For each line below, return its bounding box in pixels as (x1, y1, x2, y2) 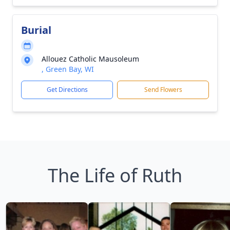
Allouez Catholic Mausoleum (42, 54, 139, 64)
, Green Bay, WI (42, 64, 94, 74)
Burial (21, 23, 51, 37)
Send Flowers (144, 85, 182, 94)
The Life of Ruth (48, 163, 182, 188)
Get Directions (46, 85, 88, 94)
